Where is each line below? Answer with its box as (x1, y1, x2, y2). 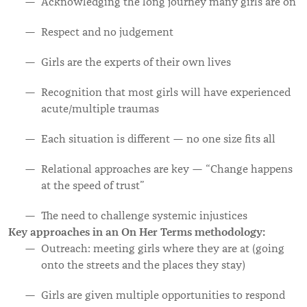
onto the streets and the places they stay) (41, 258, 245, 272)
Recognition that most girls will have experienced (41, 86, 291, 99)
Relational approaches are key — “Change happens (41, 162, 293, 176)
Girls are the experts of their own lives (41, 56, 231, 69)
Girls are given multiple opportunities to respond (41, 288, 285, 302)
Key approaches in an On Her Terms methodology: (8, 225, 265, 239)
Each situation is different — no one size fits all (41, 132, 275, 146)
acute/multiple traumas (41, 102, 159, 116)
